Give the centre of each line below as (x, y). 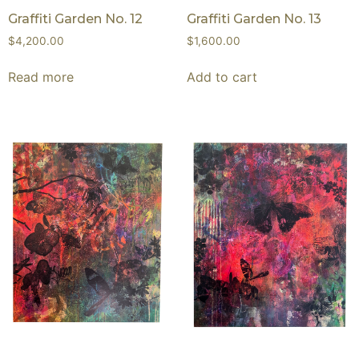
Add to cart (222, 77)
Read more (41, 77)
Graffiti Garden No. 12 (75, 18)
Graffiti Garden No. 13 (254, 18)
